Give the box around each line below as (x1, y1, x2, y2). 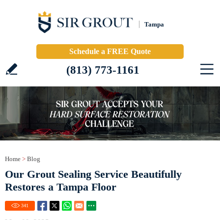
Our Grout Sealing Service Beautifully (5, 168, 182, 180)
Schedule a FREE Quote (69, 47, 151, 55)
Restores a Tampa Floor (5, 181, 116, 193)
